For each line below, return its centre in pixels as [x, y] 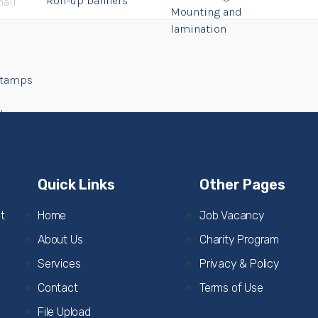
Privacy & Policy [240, 264]
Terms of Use [231, 288]
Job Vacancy [232, 215]
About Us [60, 240]
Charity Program [239, 240]
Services [59, 264]
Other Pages [242, 185]
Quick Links [76, 185]
